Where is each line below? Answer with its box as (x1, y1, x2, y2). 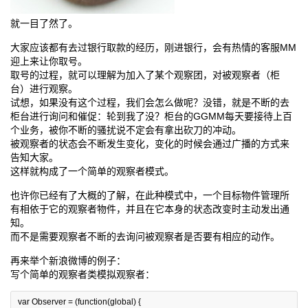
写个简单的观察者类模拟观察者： (10, 269, 155, 280)
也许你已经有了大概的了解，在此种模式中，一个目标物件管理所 (10, 190, 289, 201)
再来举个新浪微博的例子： (10, 255, 126, 266)
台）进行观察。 (10, 83, 78, 94)
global (110, 297, 133, 307)
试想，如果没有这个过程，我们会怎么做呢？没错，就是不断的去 (10, 97, 289, 108)
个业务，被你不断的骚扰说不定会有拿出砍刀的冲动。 (10, 124, 241, 135)
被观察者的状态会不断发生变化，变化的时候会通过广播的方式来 (10, 138, 289, 149)
